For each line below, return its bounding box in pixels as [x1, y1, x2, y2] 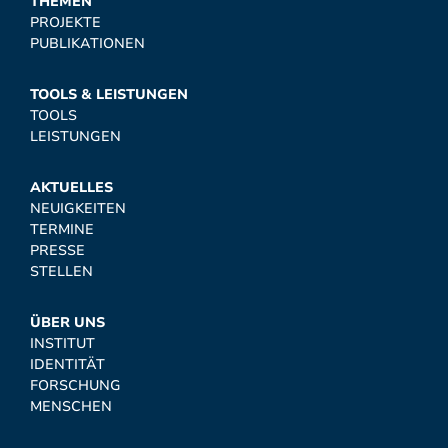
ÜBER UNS [30, 313, 105, 332]
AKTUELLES [30, 178, 113, 197]
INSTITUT [30, 334, 95, 353]
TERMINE [30, 220, 94, 239]
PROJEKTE [30, 13, 101, 32]
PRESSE [30, 241, 85, 260]
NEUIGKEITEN [30, 199, 126, 218]
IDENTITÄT [30, 355, 105, 374]
